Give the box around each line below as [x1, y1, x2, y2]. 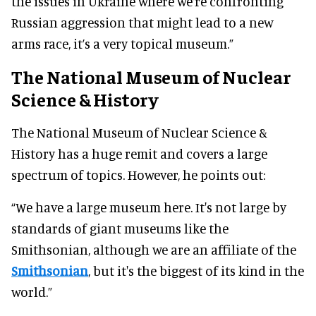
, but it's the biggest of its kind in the [88, 262, 304, 279]
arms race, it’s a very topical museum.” [11, 35, 233, 52]
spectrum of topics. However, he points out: [11, 166, 265, 183]
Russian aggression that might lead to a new [11, 14, 274, 31]
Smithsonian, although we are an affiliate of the [11, 241, 296, 258]
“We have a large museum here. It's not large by [11, 199, 286, 216]
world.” [11, 284, 52, 300]
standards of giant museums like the [11, 220, 229, 237]
